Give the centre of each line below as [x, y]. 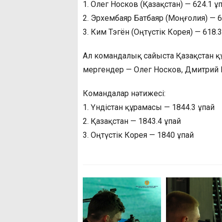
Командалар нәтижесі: [124, 94]
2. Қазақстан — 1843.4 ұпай [132, 121]
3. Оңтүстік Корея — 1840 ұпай [138, 135]
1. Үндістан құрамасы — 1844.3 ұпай [149, 108]
